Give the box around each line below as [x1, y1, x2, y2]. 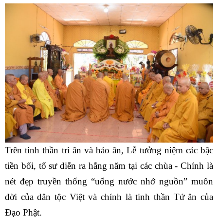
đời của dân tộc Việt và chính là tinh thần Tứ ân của [5, 192, 213, 202]
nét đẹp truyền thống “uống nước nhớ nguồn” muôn [5, 176, 213, 187]
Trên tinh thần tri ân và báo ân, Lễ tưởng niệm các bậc [5, 145, 213, 156]
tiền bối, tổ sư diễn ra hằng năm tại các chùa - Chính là [5, 161, 213, 171]
